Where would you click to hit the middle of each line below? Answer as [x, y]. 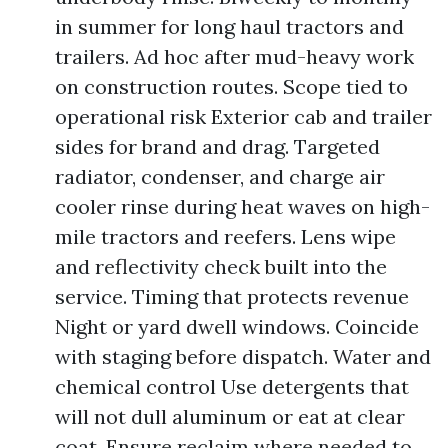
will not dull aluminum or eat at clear [230, 416]
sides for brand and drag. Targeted [217, 146]
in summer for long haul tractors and [229, 26]
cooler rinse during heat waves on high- [242, 206]
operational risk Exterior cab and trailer [243, 116]
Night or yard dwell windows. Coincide [237, 326]
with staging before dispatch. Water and [243, 356]
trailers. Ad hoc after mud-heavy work [234, 56]
